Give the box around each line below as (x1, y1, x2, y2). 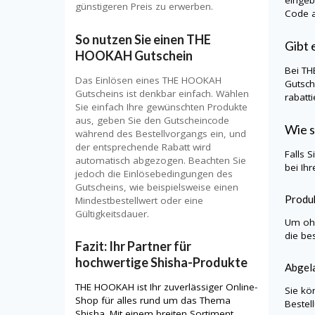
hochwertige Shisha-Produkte (75, 255, 247, 271)
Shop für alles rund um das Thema (75, 294, 231, 307)
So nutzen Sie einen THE (75, 31, 211, 47)
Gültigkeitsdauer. (75, 207, 149, 220)
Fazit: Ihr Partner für (75, 238, 191, 255)
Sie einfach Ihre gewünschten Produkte (75, 100, 247, 113)
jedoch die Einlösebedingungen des (75, 167, 233, 180)
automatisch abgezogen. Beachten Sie (75, 153, 246, 167)
